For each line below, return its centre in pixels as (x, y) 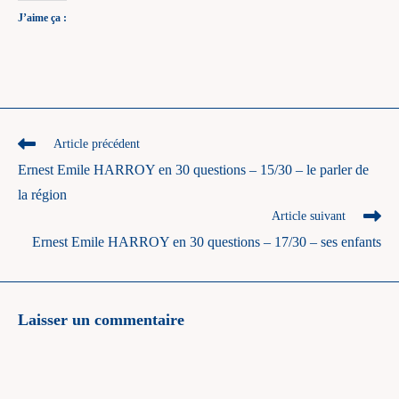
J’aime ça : (42, 18)
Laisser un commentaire (101, 320)
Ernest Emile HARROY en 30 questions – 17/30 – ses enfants (207, 242)
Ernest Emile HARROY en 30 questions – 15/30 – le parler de (193, 170)
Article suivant (309, 216)
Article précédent (97, 144)
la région (42, 195)
